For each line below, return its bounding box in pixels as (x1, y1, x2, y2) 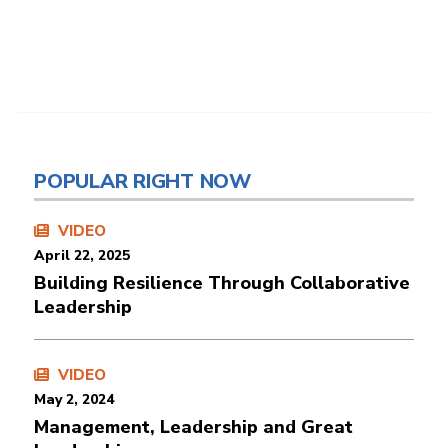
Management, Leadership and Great (34, 414, 353, 439)
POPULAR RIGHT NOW (34, 167, 251, 195)
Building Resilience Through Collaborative (34, 270, 410, 295)
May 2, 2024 (34, 389, 114, 409)
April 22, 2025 (34, 245, 130, 265)
